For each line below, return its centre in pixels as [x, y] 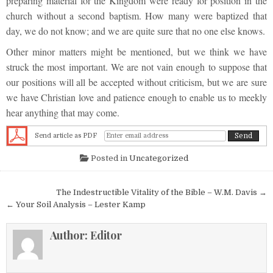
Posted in [109, 158]
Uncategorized [158, 158]
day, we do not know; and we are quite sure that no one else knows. [136, 30]
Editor [106, 236]
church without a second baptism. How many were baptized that [136, 15]
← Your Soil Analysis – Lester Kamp [76, 205]
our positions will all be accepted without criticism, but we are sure [136, 82]
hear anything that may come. [63, 112]
